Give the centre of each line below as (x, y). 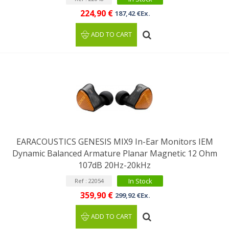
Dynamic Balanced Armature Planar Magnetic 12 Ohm (114, 153)
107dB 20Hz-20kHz (114, 165)
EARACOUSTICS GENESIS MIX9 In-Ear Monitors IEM (114, 142)
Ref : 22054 (89, 181)
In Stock (140, 181)
